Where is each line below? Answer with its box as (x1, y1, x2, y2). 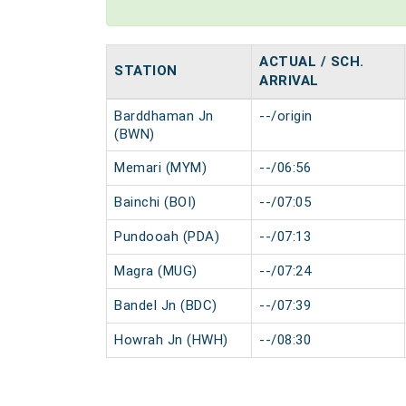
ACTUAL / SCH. (259, 53, 364, 70)
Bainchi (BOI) (114, 194, 197, 210)
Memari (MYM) (114, 159, 207, 176)
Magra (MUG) (114, 263, 198, 279)
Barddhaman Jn (114, 108, 214, 124)
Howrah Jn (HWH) (114, 332, 228, 348)
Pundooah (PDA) (114, 228, 219, 245)
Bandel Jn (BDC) (114, 297, 217, 314)
